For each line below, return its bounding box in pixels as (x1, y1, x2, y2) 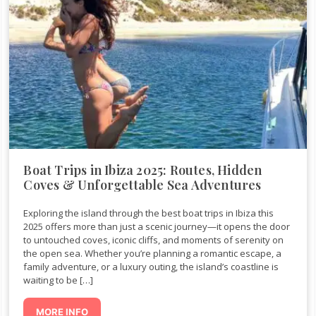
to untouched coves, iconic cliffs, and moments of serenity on (23, 233, 284, 247)
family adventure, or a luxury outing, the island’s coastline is (23, 260, 279, 274)
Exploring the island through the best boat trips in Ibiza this (23, 207, 274, 220)
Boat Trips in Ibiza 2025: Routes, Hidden (23, 162, 262, 179)
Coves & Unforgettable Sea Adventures (23, 176, 262, 194)
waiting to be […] (23, 274, 94, 287)
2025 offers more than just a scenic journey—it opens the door (23, 220, 291, 233)
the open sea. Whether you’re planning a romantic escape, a (23, 247, 282, 260)
